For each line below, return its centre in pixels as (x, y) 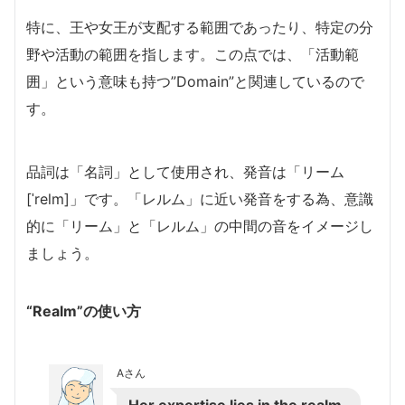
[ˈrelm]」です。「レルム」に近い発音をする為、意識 (200, 199)
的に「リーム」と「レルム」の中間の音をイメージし (200, 226)
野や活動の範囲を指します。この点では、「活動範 (193, 55)
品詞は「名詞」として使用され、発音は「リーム (185, 172)
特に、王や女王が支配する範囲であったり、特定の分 (200, 28)
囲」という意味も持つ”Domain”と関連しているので (195, 82)
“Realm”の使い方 (84, 311)
